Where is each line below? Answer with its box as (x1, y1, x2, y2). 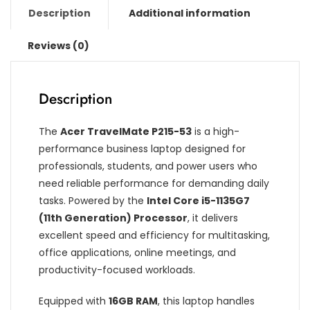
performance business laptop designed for (39, 141, 246, 156)
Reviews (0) (28, 38, 89, 53)
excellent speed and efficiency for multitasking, (39, 228, 270, 242)
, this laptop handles (158, 293, 255, 308)
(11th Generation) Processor (39, 210, 188, 225)
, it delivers (188, 210, 238, 225)
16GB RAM (109, 293, 158, 308)
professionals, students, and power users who (39, 158, 257, 173)
